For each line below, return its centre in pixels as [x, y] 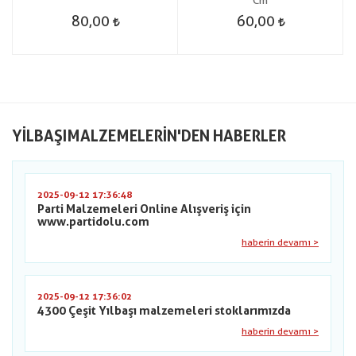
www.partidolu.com [93, 222]
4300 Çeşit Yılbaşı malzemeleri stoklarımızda [164, 311]
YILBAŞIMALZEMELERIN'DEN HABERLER [149, 136]
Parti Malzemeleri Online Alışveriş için [144, 209]
